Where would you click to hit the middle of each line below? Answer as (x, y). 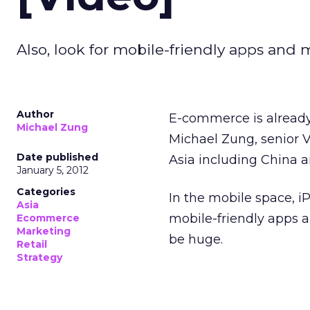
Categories (46, 192)
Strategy (39, 257)
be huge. (196, 239)
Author (35, 114)
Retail (32, 244)
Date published (57, 157)
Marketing (44, 231)
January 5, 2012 (53, 170)
